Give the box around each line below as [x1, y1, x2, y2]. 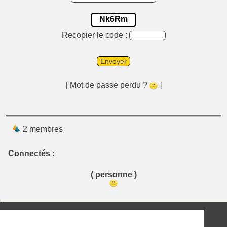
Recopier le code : [61, 31, 129, 40]
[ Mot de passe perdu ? [65, 81, 149, 89]
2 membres [21, 125, 63, 133]
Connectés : [8, 149, 55, 158]
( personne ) [90, 170, 137, 179]
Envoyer [100, 57, 127, 65]
